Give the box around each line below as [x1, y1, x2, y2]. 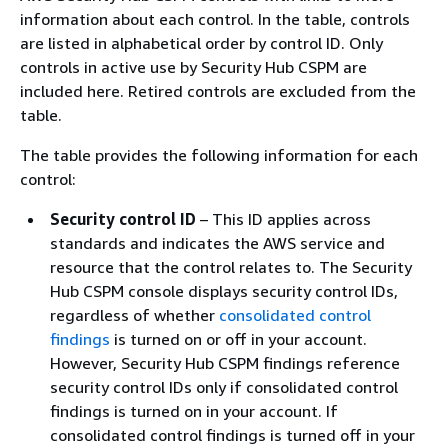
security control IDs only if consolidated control [50, 377, 398, 397]
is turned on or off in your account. [110, 329, 367, 349]
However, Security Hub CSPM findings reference [50, 353, 400, 373]
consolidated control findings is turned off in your [50, 425, 415, 445]
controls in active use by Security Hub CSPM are [20, 57, 367, 77]
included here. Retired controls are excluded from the [20, 81, 416, 101]
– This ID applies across [196, 209, 371, 229]
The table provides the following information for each [20, 145, 418, 165]
